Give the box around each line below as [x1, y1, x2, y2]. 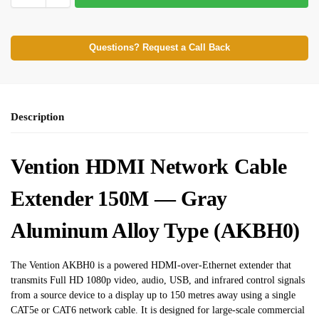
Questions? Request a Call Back [89, 42, 230, 53]
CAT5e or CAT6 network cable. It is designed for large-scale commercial [11, 304, 305, 315]
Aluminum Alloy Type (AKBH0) [11, 218, 300, 242]
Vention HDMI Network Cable [11, 154, 287, 178]
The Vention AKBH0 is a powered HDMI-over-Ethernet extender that [11, 259, 291, 271]
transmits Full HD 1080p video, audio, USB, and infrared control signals [11, 274, 305, 286]
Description [11, 110, 64, 122]
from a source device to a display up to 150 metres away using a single [11, 289, 296, 300]
